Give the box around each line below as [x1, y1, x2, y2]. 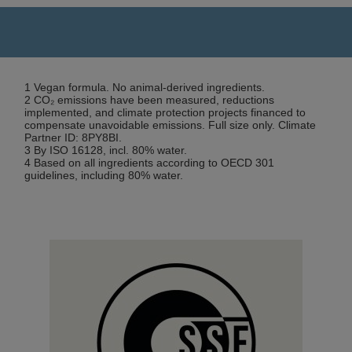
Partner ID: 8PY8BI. [24, 130, 123, 144]
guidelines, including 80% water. [24, 168, 187, 181]
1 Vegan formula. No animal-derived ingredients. [24, 80, 272, 93]
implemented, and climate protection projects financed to [24, 105, 306, 119]
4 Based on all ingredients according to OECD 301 [24, 156, 275, 169]
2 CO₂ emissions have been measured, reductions [24, 93, 275, 106]
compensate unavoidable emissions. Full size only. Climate [24, 118, 317, 131]
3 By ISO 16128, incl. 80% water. [24, 143, 188, 156]
